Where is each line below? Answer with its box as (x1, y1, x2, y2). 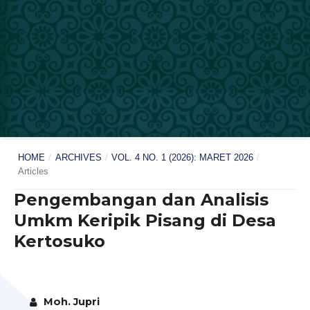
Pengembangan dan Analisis (14, 190, 268, 210)
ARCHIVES (55, 152, 102, 163)
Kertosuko (14, 231, 105, 252)
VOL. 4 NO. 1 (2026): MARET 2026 (111, 152, 254, 163)
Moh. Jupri (41, 295, 100, 309)
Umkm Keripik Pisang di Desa (14, 210, 276, 231)
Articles (18, 165, 48, 176)
